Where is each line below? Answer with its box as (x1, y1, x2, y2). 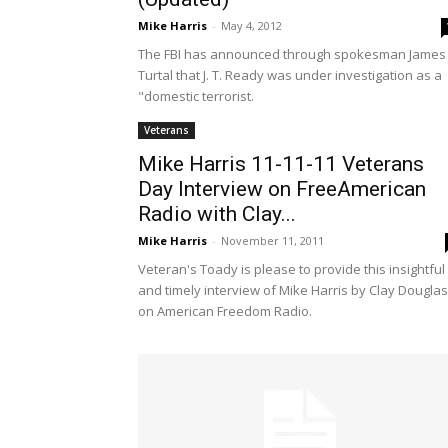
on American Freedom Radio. (138, 302, 312, 321)
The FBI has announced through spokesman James (138, 45, 446, 64)
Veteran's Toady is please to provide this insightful (138, 260, 445, 279)
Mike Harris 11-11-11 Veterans (138, 152, 424, 177)
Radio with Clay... (138, 202, 296, 227)
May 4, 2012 (221, 18, 282, 34)
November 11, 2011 (221, 233, 324, 249)
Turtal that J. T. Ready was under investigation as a (138, 66, 442, 85)
